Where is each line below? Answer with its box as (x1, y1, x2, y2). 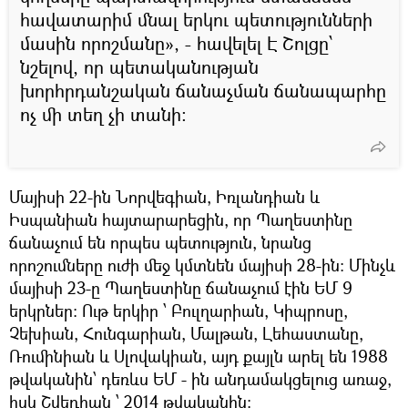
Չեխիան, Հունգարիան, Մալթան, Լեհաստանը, (9, 321, 363, 344)
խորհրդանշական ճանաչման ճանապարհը (20, 77, 386, 103)
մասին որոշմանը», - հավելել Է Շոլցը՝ (20, 30, 333, 56)
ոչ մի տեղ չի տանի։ (20, 101, 187, 127)
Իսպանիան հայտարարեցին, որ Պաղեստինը (9, 208, 352, 230)
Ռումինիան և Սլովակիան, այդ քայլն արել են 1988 (9, 344, 388, 367)
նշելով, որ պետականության (20, 54, 259, 79)
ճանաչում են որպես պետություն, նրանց (9, 230, 311, 253)
